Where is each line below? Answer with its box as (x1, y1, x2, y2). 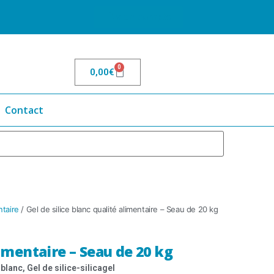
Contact (5, 103, 43, 117)
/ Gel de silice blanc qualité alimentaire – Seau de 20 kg (18, 204, 218, 215)
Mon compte (114, 11, 171, 23)
